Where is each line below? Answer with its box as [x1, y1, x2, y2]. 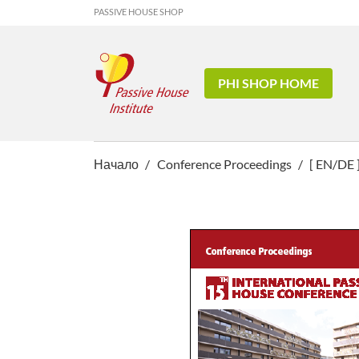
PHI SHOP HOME [218, 75, 320, 91]
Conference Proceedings [156, 156, 292, 171]
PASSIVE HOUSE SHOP [94, 6, 184, 17]
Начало [94, 156, 141, 171]
